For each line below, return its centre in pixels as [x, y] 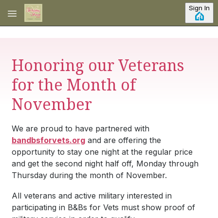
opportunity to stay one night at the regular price [102, 152]
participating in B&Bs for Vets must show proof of [103, 207]
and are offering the [123, 140]
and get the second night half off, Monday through [105, 163]
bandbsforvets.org [48, 140]
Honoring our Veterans [98, 65]
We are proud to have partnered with [81, 128]
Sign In [199, 8]
